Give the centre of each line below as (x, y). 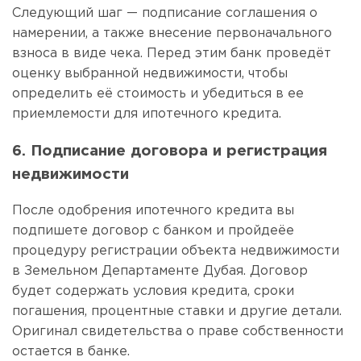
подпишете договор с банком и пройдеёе (153, 231)
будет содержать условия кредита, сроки (153, 292)
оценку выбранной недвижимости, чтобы (150, 73)
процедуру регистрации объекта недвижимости (176, 251)
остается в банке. (71, 352)
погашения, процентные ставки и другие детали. (177, 312)
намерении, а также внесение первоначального (172, 33)
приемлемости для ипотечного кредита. (147, 114)
